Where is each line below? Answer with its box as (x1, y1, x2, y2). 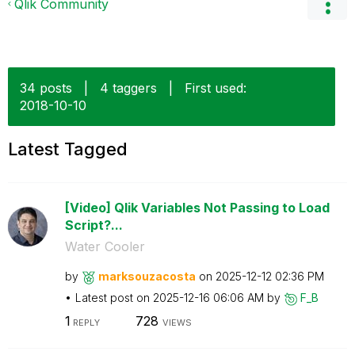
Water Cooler (64, 239, 145, 254)
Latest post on (74, 291, 153, 304)
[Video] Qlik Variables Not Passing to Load (64, 200, 330, 216)
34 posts (20, 80, 72, 96)
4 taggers (100, 80, 157, 96)
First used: (185, 80, 246, 96)
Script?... (64, 217, 123, 233)
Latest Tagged (8, 139, 128, 159)
